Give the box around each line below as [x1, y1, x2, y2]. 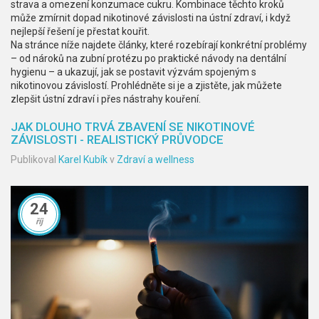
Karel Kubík [58, 154, 108, 165]
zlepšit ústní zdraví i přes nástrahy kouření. [11, 93, 201, 105]
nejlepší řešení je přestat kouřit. [11, 26, 150, 37]
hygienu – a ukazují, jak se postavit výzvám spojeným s [11, 66, 256, 78]
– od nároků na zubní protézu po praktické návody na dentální [11, 53, 286, 64]
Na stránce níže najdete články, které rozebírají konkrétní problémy [11, 39, 307, 51]
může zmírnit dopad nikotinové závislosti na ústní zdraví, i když [11, 12, 291, 23]
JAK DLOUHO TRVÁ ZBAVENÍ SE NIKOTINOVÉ [11, 120, 255, 134]
